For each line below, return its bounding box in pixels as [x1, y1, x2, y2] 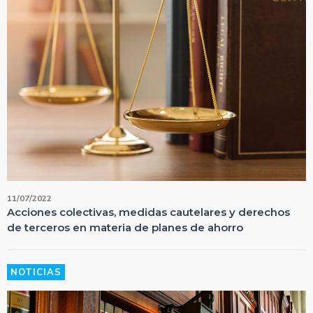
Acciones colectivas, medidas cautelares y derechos [7, 205, 290, 219]
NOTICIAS [10, 265, 61, 279]
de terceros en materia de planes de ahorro [7, 220, 243, 234]
